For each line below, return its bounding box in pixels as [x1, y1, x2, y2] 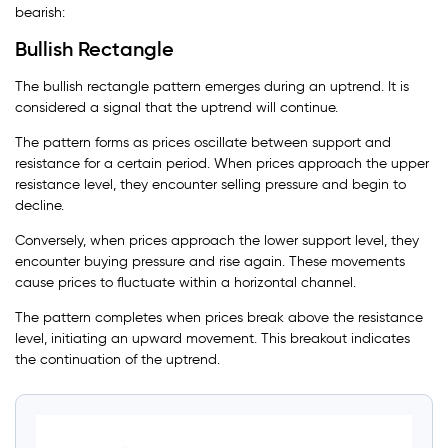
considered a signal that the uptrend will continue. [15, 98, 338, 116]
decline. [15, 196, 64, 214]
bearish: [15, 3, 65, 21]
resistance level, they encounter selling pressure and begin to [15, 175, 406, 193]
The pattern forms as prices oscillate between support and [15, 133, 391, 151]
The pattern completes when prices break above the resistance [15, 308, 423, 326]
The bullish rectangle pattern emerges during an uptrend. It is [15, 77, 409, 95]
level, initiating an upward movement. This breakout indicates [15, 329, 410, 347]
